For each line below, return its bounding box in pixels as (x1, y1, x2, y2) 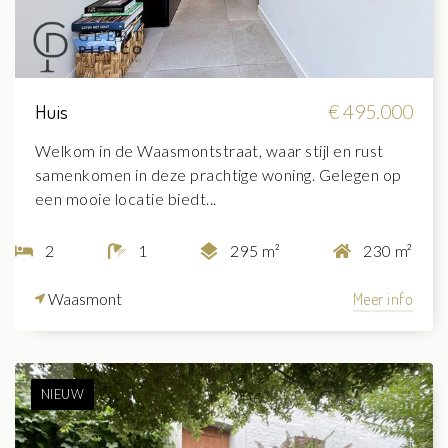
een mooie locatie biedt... (35, 188, 217, 208)
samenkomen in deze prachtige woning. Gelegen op (35, 164, 402, 184)
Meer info (352, 288, 413, 309)
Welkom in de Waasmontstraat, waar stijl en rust (35, 140, 384, 160)
